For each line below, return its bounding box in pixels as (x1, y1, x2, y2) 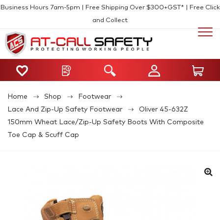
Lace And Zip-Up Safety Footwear (7, 106, 122, 113)
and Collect (92, 17, 128, 24)
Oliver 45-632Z (139, 106, 188, 113)
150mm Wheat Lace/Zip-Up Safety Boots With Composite (7, 118, 204, 126)
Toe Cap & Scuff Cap (7, 131, 79, 138)
